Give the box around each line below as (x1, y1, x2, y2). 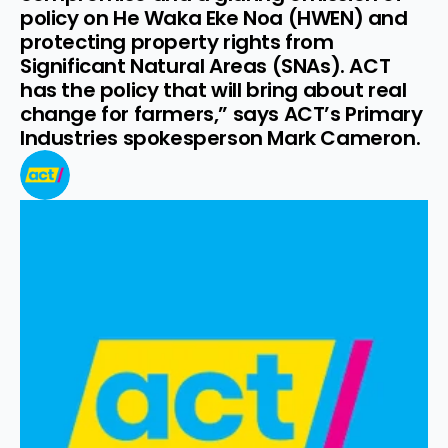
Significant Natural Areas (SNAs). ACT (20, 52, 391, 80)
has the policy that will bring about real (20, 76, 407, 104)
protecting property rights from (20, 28, 334, 56)
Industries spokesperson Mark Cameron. (20, 124, 421, 152)
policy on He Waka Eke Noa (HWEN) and (20, 4, 408, 32)
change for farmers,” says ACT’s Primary (20, 100, 423, 128)
